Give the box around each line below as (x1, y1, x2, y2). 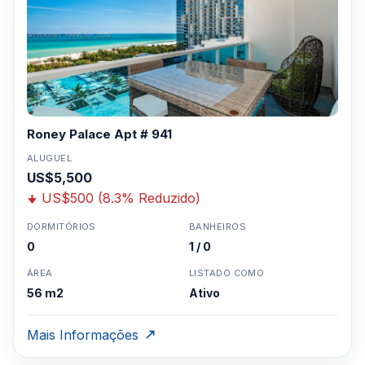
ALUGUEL (27, 152, 73, 164)
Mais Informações (27, 327, 139, 343)
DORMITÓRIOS (27, 221, 96, 232)
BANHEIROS (189, 221, 246, 232)
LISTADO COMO (189, 267, 265, 279)
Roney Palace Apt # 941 (27, 126, 172, 142)
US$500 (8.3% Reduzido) (42, 190, 200, 206)
